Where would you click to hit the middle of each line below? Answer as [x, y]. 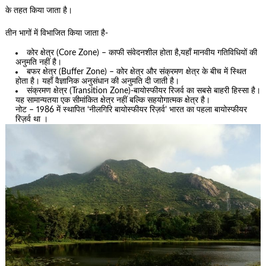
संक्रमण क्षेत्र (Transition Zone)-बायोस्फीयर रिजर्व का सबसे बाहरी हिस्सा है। [144, 91]
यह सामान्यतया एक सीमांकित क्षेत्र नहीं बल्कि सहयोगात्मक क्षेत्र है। [113, 100]
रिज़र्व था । [32, 119]
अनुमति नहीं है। [39, 62]
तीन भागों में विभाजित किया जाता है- [56, 34]
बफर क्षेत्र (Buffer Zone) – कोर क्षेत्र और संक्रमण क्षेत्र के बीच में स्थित [137, 72]
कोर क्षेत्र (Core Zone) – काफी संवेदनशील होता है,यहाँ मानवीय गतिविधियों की [142, 53]
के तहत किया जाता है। [39, 10]
